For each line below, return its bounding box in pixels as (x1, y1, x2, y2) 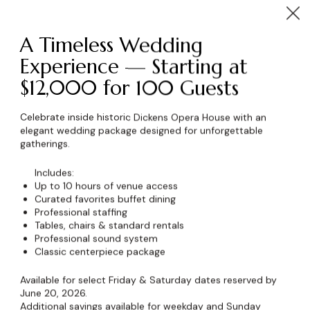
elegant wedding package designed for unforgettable (20, 124, 263, 137)
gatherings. (20, 137, 70, 150)
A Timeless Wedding (20, 33, 203, 58)
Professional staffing (35, 206, 127, 219)
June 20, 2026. (20, 286, 87, 300)
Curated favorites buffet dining (35, 192, 176, 206)
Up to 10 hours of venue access (35, 179, 178, 192)
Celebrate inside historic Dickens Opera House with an (20, 111, 266, 124)
